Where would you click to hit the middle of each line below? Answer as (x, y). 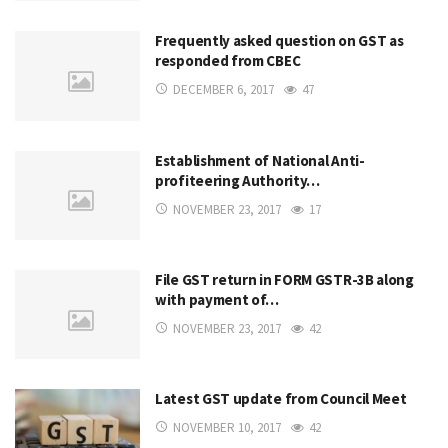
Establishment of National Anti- (260, 160)
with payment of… (217, 299)
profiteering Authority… (238, 180)
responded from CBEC (228, 61)
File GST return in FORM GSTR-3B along (284, 279)
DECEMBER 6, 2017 (223, 90)
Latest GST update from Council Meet (281, 399)
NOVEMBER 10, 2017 (227, 428)
